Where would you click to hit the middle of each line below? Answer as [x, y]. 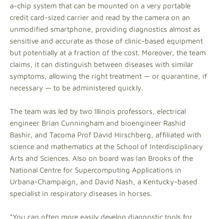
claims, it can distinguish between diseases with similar [102, 64]
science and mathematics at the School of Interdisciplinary [106, 146]
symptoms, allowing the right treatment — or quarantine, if [109, 76]
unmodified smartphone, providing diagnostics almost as [105, 29]
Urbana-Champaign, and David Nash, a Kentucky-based [104, 182]
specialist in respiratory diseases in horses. [81, 193]
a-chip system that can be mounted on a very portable [100, 6]
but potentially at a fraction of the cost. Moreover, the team [108, 53]
